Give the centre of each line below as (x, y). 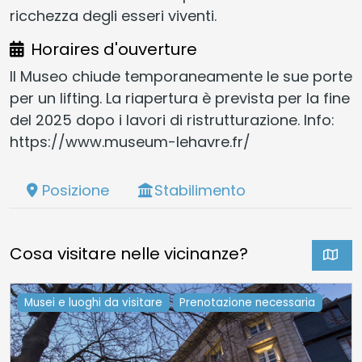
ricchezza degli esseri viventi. (113, 15)
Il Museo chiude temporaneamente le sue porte (181, 76)
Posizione (75, 190)
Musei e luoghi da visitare (93, 302)
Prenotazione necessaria (248, 302)
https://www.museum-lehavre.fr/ (130, 141)
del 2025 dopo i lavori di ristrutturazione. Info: (172, 120)
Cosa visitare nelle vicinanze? (129, 253)
